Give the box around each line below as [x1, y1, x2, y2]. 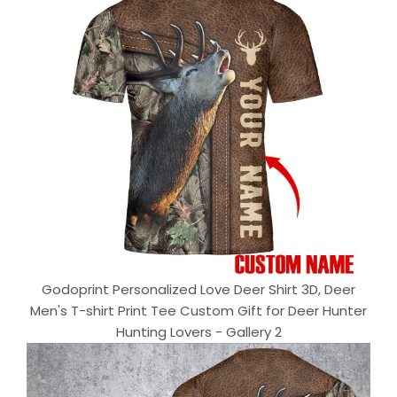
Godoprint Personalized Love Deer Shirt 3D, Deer [42, 280, 355, 300]
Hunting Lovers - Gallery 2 [115, 323, 282, 342]
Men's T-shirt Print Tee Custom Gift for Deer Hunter [30, 301, 367, 321]
